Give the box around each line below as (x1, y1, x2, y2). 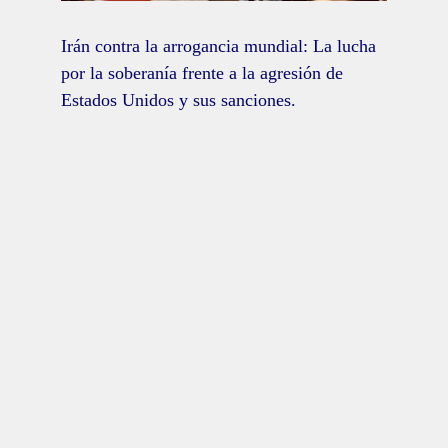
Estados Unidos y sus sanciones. (60, 89, 296, 110)
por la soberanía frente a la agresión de (60, 62, 343, 83)
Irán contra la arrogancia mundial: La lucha (60, 35, 376, 56)
